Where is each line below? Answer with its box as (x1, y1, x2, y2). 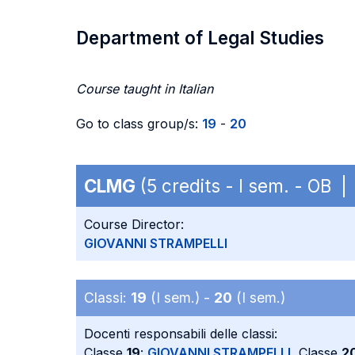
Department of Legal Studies (76, 27, 324, 48)
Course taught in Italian (76, 81, 213, 97)
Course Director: (84, 216, 184, 232)
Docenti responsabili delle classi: (84, 326, 277, 342)
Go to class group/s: (76, 116, 202, 132)
